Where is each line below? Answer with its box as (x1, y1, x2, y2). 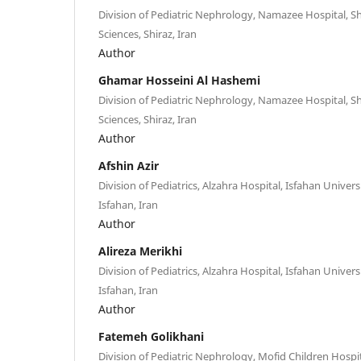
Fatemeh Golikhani (98, 328, 204, 344)
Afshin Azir (98, 157, 159, 173)
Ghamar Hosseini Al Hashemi (98, 72, 260, 88)
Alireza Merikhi (98, 243, 182, 259)
